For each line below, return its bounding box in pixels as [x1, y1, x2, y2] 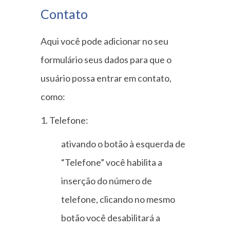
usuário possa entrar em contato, [41, 72, 171, 84]
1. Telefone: [41, 114, 88, 126]
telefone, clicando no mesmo [61, 193, 175, 205]
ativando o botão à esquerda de [61, 138, 185, 149]
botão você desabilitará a [61, 212, 160, 223]
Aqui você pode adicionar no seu [41, 35, 168, 47]
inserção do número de [61, 175, 152, 186]
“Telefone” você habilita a [61, 156, 162, 168]
